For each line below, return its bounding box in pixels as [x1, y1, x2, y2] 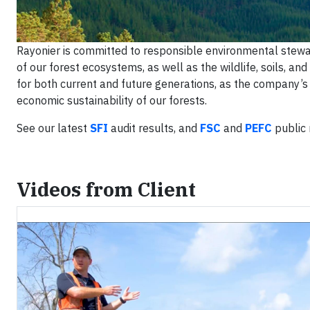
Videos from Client [17, 176, 196, 202]
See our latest [17, 120, 90, 135]
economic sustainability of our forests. [17, 93, 207, 107]
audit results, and [108, 120, 200, 135]
